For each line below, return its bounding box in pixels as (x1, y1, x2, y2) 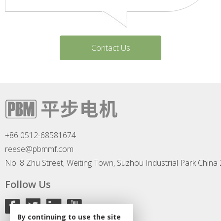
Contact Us (91, 42, 130, 53)
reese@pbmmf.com (5, 143, 74, 154)
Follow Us (5, 177, 51, 191)
